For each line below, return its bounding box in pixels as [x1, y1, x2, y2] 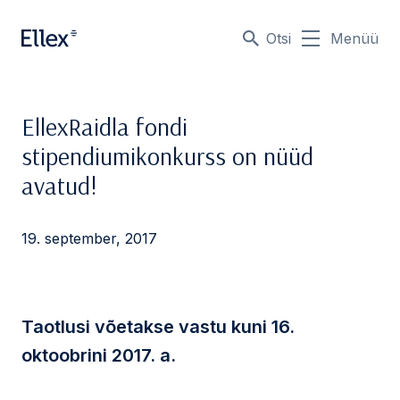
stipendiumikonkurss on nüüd [21, 140, 313, 171]
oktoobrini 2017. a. [21, 345, 176, 366]
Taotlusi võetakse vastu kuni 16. [21, 316, 295, 337]
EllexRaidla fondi [21, 111, 187, 142]
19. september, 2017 [21, 229, 157, 247]
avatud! [21, 170, 97, 201]
